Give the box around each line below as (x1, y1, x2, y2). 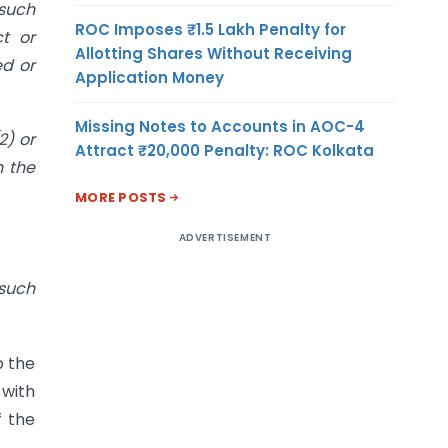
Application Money (75, 66, 224, 88)
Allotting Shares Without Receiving (75, 42, 352, 64)
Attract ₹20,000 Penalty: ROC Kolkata (75, 139, 374, 161)
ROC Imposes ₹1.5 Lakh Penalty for (75, 18, 346, 40)
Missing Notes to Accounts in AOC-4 (75, 115, 365, 137)
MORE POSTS (75, 187, 167, 207)
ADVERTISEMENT (178, 229, 272, 245)
